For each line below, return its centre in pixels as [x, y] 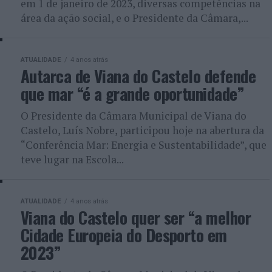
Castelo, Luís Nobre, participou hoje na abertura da [142, 130]
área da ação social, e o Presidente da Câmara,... [134, 18]
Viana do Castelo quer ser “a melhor [136, 217]
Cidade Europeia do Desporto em [124, 235]
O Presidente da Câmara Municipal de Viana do [134, 116]
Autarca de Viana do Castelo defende [138, 76]
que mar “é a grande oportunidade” [133, 93]
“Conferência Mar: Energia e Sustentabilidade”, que [144, 145]
